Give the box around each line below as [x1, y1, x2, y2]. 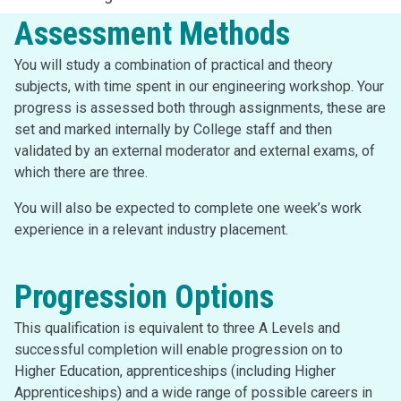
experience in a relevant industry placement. [14, 221, 288, 238]
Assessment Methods [14, 15, 290, 53]
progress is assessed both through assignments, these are [14, 99, 386, 116]
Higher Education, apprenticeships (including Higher [14, 363, 336, 380]
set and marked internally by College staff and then [14, 121, 332, 138]
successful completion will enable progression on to [14, 341, 343, 358]
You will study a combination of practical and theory [14, 56, 333, 73]
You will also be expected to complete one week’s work [14, 200, 362, 217]
